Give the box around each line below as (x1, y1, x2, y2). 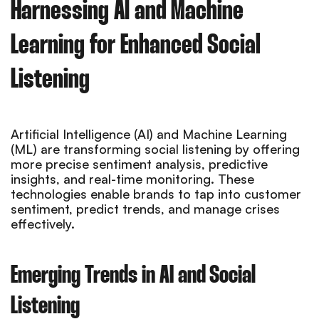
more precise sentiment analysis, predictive (11, 155, 268, 172)
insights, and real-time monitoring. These (11, 170, 254, 187)
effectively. (11, 215, 75, 231)
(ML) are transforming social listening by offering (11, 140, 300, 157)
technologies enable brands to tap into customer (11, 185, 301, 202)
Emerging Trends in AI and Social (11, 263, 255, 288)
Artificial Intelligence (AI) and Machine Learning (11, 125, 287, 142)
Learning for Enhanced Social (11, 32, 260, 59)
